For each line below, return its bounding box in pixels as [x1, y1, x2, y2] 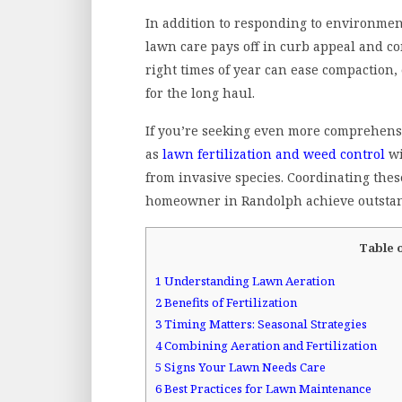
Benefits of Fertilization [162, 294, 297, 311]
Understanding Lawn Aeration [162, 273, 335, 290]
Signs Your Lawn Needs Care [162, 359, 326, 376]
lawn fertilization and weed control [162, 144, 385, 162]
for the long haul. [145, 83, 255, 101]
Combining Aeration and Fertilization [162, 337, 377, 354]
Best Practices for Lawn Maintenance [162, 380, 371, 398]
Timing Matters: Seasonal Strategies [162, 316, 367, 333]
